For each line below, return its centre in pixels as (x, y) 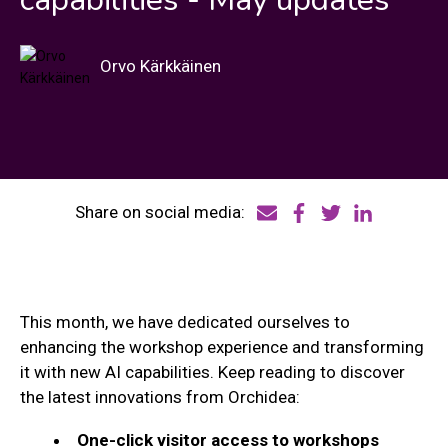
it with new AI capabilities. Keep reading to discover (212, 371)
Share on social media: (160, 211)
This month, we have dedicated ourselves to (185, 321)
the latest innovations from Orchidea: (160, 396)
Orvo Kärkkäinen (160, 66)
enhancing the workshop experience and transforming (222, 346)
